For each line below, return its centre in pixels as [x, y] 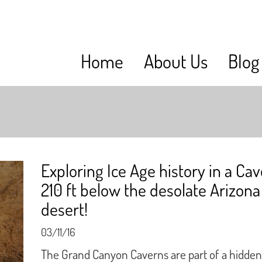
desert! [64, 209]
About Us [176, 61]
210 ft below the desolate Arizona [151, 189]
